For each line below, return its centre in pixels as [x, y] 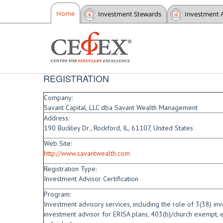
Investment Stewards [130, 14]
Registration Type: [70, 169]
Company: [58, 98]
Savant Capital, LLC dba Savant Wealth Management [121, 108]
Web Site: [58, 143]
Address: [56, 118]
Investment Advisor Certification [91, 179]
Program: [57, 194]
